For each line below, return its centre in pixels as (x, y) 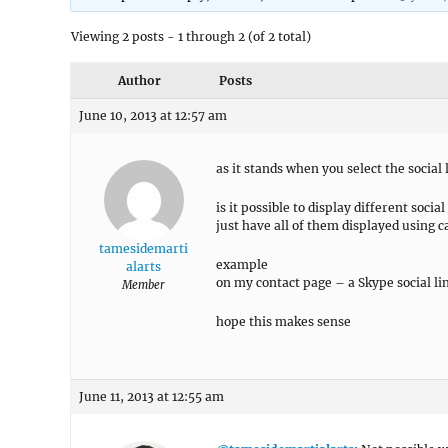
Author (139, 80)
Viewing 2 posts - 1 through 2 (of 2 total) (191, 36)
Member (143, 285)
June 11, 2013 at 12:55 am (151, 396)
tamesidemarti (143, 248)
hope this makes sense (283, 321)
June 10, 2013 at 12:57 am (153, 115)
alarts (143, 266)
